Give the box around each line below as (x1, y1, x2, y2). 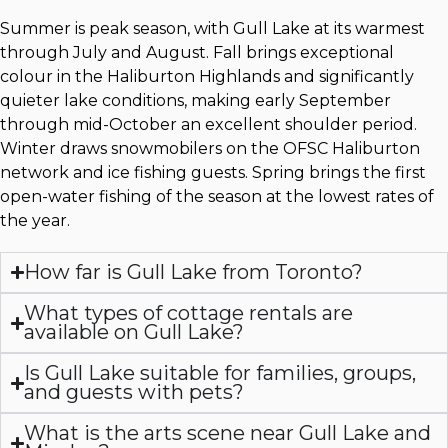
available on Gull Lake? (24, 320, 245, 345)
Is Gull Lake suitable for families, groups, (24, 361, 417, 386)
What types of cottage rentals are (24, 301, 354, 326)
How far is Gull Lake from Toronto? (24, 260, 364, 285)
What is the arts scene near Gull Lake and (24, 421, 432, 446)
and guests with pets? (24, 380, 245, 405)
